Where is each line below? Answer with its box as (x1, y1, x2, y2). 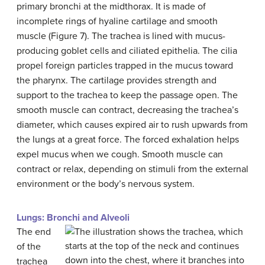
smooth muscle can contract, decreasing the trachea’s (17, 104, 238, 117)
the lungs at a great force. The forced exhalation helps (17, 134, 239, 146)
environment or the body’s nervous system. (17, 178, 195, 190)
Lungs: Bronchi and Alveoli (17, 212, 130, 224)
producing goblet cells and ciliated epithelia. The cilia (17, 45, 237, 57)
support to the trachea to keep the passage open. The (17, 89, 238, 102)
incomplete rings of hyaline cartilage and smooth (17, 15, 218, 28)
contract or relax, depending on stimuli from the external (17, 163, 248, 176)
